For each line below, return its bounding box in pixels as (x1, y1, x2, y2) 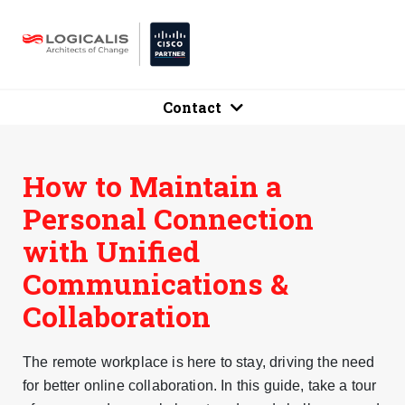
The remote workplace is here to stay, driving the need (23, 354, 375, 370)
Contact (162, 98, 221, 117)
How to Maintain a (23, 166, 282, 205)
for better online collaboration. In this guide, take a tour (23, 378, 377, 393)
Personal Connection (23, 199, 314, 238)
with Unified (23, 231, 200, 270)
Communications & (23, 264, 288, 303)
